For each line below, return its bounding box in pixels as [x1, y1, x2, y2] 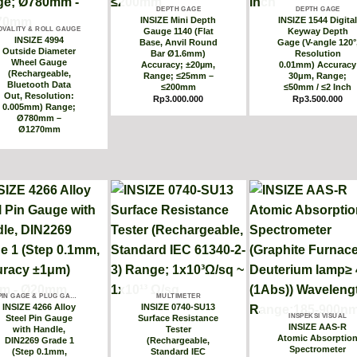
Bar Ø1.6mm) [151, 48, 206, 58]
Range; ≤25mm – [143, 70, 214, 80]
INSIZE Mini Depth [140, 14, 217, 25]
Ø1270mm [18, 124, 61, 134]
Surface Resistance [138, 313, 219, 324]
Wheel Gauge [11, 57, 68, 67]
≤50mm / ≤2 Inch [284, 81, 352, 92]
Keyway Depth [287, 25, 348, 36]
